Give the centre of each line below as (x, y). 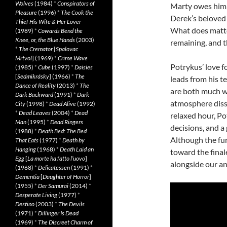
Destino (25, 204)
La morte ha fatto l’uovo (56, 158)
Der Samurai (53, 186)
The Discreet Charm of (65, 222)
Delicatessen (54, 167)
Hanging (26, 149)
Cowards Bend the (60, 31)
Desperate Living (36, 195)
